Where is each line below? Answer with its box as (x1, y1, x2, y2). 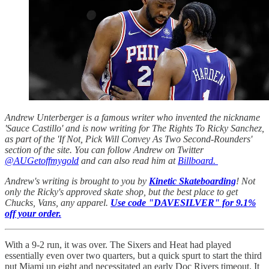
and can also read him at (79, 155, 178, 166)
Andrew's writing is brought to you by (5, 175, 149, 186)
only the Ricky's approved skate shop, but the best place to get (5, 186, 238, 197)
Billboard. (178, 155, 218, 166)
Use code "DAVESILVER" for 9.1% (110, 197, 256, 208)
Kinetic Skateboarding (149, 175, 236, 186)
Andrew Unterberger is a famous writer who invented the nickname (5, 112, 260, 122)
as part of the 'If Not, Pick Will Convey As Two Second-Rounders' (5, 133, 252, 144)
